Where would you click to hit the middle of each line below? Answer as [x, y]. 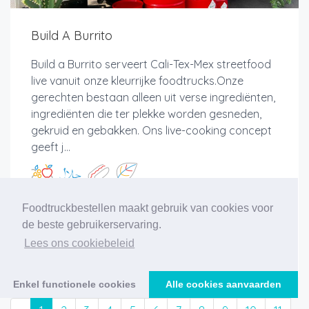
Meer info [229, 218]
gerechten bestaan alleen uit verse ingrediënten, [153, 97]
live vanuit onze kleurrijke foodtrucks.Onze [137, 80]
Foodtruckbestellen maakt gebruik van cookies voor [148, 208]
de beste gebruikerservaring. [92, 225]
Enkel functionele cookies [74, 285]
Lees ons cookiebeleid [80, 243]
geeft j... [51, 147]
